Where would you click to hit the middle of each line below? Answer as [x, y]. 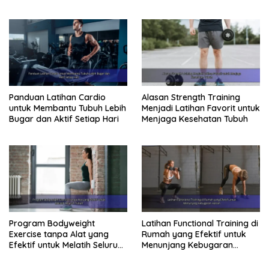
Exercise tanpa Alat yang [59, 234]
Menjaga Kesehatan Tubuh [195, 119]
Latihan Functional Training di [200, 223]
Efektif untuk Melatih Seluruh [66, 245]
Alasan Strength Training [191, 98]
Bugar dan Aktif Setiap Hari [64, 119]
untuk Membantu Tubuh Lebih [68, 108]
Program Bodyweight [52, 223]
